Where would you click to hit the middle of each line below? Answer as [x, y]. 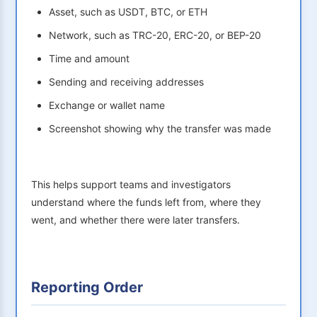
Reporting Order [87, 288]
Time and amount [89, 59]
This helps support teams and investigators [131, 185]
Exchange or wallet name [107, 105]
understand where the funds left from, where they [146, 202]
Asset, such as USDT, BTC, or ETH [128, 12]
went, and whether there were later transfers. [136, 220]
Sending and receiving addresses [126, 82]
